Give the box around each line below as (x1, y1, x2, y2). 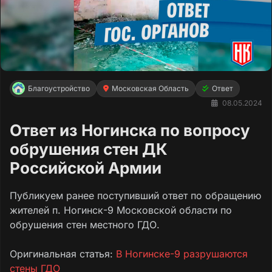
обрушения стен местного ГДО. (10, 218, 160, 231)
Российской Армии (10, 158, 161, 177)
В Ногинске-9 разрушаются (116, 247, 248, 260)
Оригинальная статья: (10, 247, 116, 260)
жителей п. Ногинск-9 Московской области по (10, 203, 232, 216)
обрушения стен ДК (10, 139, 168, 158)
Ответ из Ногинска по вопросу (10, 120, 250, 140)
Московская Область (112, 83, 189, 93)
